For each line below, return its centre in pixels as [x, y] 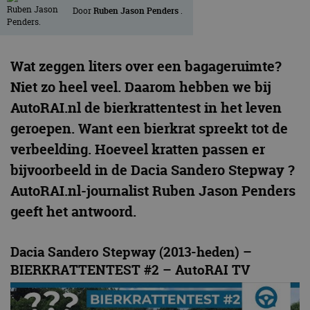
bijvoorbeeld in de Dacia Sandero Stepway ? [153, 170]
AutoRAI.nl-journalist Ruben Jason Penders [153, 191]
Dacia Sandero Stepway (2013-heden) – [131, 252]
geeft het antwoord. [73, 212]
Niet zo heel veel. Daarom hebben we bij [141, 87]
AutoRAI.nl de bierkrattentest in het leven [146, 108]
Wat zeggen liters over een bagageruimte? [146, 66]
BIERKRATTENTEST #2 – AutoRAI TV [130, 270]
